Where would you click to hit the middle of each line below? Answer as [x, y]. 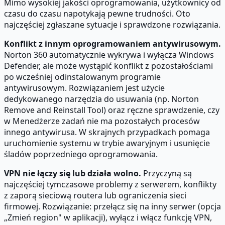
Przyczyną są [166, 173]
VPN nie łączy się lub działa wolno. [73, 173]
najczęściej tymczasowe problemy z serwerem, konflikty [110, 184]
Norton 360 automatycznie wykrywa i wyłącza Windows [109, 54]
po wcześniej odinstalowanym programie [82, 77]
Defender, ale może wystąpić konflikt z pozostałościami [108, 66]
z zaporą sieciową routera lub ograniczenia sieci [95, 195]
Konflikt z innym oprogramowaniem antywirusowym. [113, 43]
